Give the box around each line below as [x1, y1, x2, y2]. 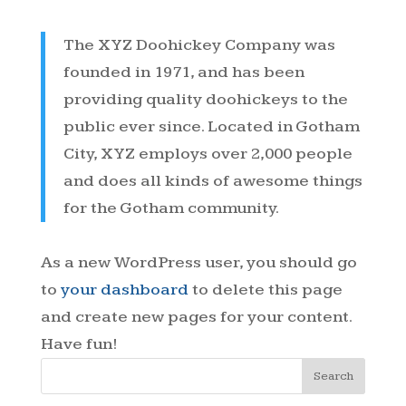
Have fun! [40, 333, 118, 353]
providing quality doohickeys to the [63, 89, 348, 109]
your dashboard [60, 279, 188, 299]
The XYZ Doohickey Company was [63, 34, 335, 54]
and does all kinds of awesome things [63, 170, 362, 190]
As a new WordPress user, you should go [40, 252, 357, 272]
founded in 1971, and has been [63, 62, 304, 82]
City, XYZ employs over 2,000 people [63, 143, 353, 163]
